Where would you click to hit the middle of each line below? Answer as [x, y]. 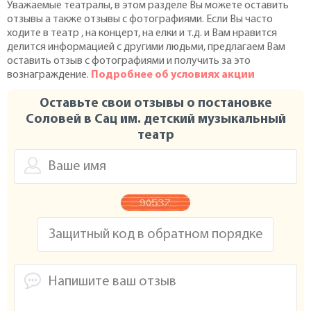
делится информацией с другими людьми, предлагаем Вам [146, 47]
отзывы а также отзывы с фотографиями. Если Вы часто [140, 19]
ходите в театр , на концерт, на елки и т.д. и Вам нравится [142, 33]
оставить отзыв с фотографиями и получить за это [129, 61]
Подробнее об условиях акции [173, 75]
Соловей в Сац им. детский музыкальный [155, 120]
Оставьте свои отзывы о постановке [155, 104]
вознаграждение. [49, 75]
